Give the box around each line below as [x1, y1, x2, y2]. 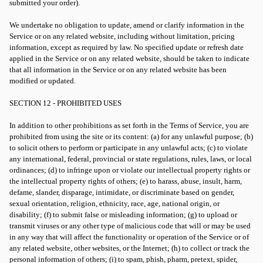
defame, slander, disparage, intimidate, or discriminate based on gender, [9, 188, 234, 197]
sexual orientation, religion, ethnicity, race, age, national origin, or [9, 199, 220, 208]
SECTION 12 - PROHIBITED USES [9, 99, 122, 107]
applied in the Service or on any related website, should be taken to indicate [9, 54, 249, 63]
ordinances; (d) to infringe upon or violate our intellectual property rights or [9, 166, 250, 174]
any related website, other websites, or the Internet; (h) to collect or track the [9, 244, 249, 252]
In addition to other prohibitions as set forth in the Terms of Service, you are [9, 121, 249, 130]
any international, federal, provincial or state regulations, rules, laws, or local [9, 154, 252, 163]
